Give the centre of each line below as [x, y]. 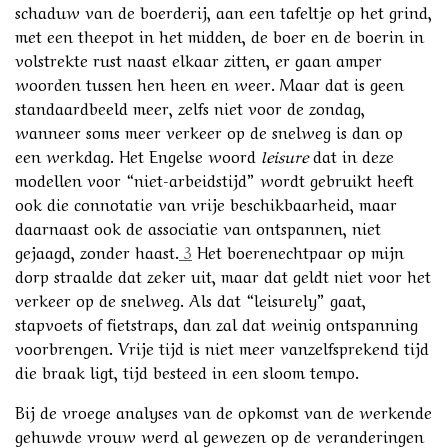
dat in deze [353, 154]
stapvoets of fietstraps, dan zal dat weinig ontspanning [216, 322]
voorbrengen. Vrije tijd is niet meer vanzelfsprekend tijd [222, 346]
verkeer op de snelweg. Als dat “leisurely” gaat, [190, 298]
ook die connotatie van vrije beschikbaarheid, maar [206, 202]
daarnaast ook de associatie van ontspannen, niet [198, 226]
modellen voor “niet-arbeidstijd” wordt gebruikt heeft [214, 178]
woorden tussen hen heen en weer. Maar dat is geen [209, 82]
